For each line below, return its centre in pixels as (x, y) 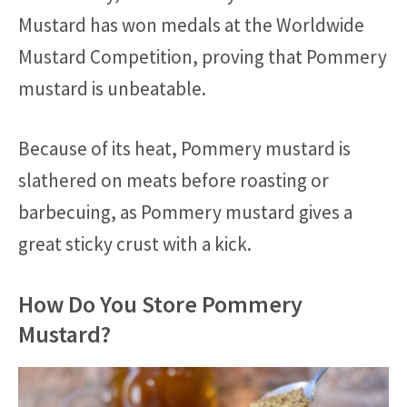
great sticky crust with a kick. (135, 244)
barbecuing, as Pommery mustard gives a (185, 213)
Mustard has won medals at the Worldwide (191, 25)
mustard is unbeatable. (112, 88)
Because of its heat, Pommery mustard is (184, 149)
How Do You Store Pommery (160, 303)
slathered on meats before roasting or (174, 181)
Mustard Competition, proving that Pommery (203, 56)
